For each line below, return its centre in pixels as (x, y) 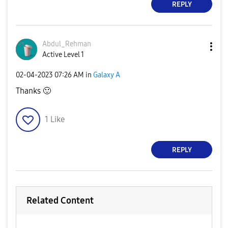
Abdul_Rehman (67, 44)
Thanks (29, 91)
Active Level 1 (63, 55)
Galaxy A (107, 75)
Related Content (60, 201)
